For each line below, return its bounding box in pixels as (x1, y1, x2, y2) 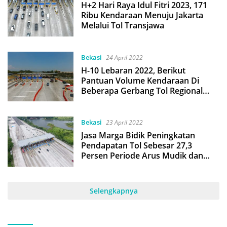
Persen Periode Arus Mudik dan (81, 150, 203, 162)
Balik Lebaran (81, 160, 134, 172)
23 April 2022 (105, 118, 143, 127)
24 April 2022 (105, 53, 143, 62)
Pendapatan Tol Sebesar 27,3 (81, 140, 192, 152)
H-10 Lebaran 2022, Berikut (81, 64, 185, 76)
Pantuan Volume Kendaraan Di (81, 74, 199, 86)
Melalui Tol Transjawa (81, 20, 164, 31)
